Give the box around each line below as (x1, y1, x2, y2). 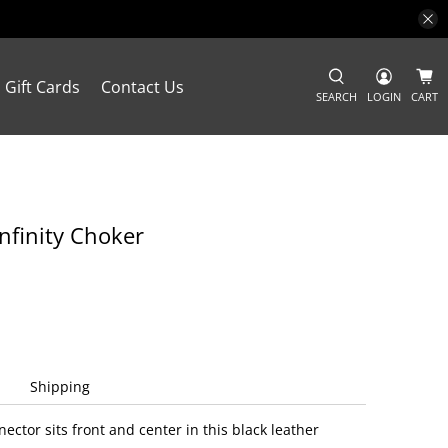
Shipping (30, 376, 90, 396)
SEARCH (316, 88, 357, 104)
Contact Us (101, 75, 184, 98)
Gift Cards (5, 75, 80, 98)
